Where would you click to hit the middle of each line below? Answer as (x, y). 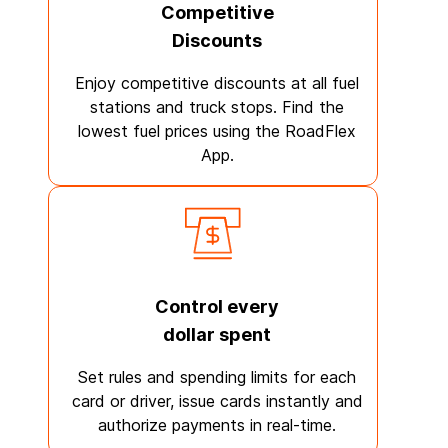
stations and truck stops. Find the (217, 107)
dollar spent (217, 334)
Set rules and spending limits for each (217, 377)
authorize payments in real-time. (217, 425)
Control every (217, 306)
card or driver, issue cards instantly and (217, 401)
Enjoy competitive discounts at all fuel (217, 83)
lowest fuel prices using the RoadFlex (217, 131)
